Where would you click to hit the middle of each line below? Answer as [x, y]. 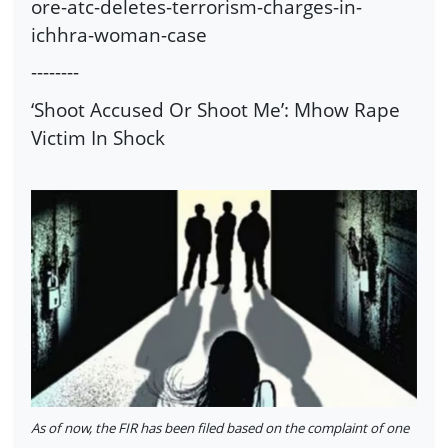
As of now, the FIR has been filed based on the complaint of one [220, 427]
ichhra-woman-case [119, 34]
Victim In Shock [98, 137]
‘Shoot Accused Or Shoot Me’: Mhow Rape [215, 109]
